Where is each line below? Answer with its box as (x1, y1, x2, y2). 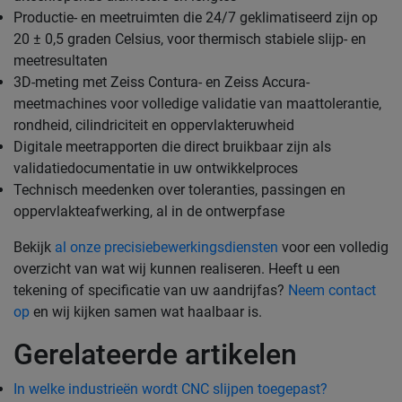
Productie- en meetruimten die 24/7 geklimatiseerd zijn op (13, 9, 378, 26)
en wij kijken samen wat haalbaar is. (30, 303, 262, 320)
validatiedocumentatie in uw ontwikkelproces (13, 160, 298, 177)
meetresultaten (13, 52, 108, 69)
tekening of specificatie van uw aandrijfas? (13, 282, 288, 299)
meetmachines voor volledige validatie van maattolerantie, (13, 95, 381, 112)
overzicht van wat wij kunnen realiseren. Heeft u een (13, 260, 340, 277)
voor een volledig (278, 239, 389, 256)
